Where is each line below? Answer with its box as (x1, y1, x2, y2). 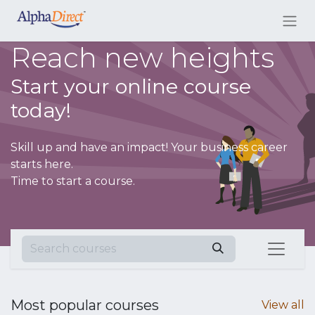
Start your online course (11, 73, 251, 98)
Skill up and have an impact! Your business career (11, 140, 288, 154)
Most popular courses (11, 296, 159, 314)
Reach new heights (11, 40, 274, 75)
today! (11, 97, 71, 122)
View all (262, 297, 304, 311)
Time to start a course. (11, 174, 135, 188)
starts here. (11, 157, 73, 171)
